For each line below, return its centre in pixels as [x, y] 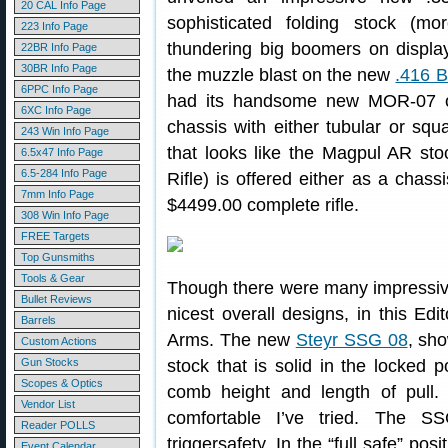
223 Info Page [54, 26]
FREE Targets [55, 236]
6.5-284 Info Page [64, 173]
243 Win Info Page [65, 131]
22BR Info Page [59, 47]
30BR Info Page [59, 68]
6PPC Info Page [59, 89]
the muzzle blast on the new [281, 75]
